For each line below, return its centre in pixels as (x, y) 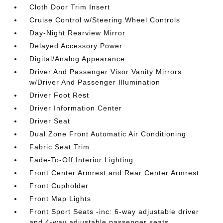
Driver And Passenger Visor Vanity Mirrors (106, 71)
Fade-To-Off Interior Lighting (82, 160)
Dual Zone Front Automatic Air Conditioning (108, 134)
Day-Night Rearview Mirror (78, 33)
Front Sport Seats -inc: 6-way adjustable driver (114, 211)
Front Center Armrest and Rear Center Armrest (114, 172)
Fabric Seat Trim (60, 147)
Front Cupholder (59, 185)
